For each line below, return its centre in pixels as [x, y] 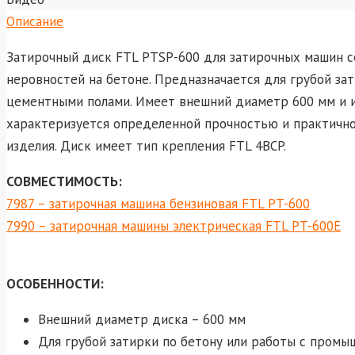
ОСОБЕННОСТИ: [55, 283]
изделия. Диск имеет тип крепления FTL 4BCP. [146, 145]
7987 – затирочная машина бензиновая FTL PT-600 [158, 203]
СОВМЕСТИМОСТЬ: [64, 181]
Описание [35, 21]
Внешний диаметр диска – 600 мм [142, 319]
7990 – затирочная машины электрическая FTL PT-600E [174, 225]
